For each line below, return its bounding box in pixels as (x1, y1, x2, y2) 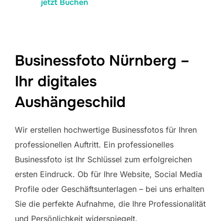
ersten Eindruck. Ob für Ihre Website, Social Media (15, 169, 202, 179)
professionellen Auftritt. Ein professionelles (15, 139, 174, 149)
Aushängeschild (15, 92, 126, 111)
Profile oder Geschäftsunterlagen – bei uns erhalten (15, 184, 204, 194)
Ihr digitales (15, 72, 97, 91)
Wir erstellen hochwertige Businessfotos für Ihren (15, 124, 197, 135)
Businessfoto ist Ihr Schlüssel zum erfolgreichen (15, 154, 192, 164)
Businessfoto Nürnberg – (15, 51, 189, 70)
